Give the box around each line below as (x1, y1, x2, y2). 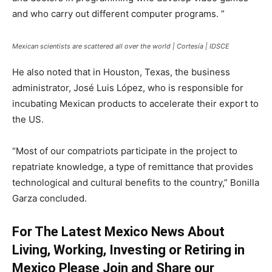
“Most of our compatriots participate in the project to (12, 144, 237, 157)
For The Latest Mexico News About (12, 223, 225, 239)
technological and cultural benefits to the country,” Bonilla (12, 176, 259, 188)
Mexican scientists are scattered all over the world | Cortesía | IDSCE (12, 41, 229, 50)
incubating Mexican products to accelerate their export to (12, 97, 259, 109)
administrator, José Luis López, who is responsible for (12, 81, 243, 93)
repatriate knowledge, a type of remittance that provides (12, 160, 253, 172)
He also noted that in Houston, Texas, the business (12, 66, 230, 78)
